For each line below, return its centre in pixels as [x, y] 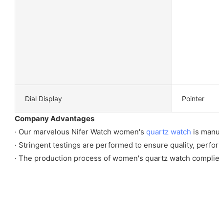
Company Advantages [55, 118]
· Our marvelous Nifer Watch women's [80, 131]
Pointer [193, 98]
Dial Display [44, 98]
